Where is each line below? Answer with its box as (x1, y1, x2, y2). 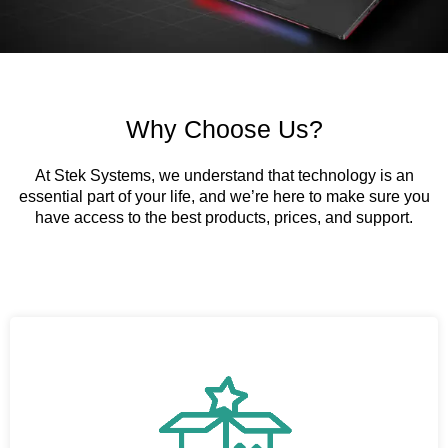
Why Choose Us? (125, 114, 323, 143)
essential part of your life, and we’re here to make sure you (18, 187, 430, 205)
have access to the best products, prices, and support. (35, 208, 413, 226)
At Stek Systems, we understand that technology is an (34, 166, 414, 184)
